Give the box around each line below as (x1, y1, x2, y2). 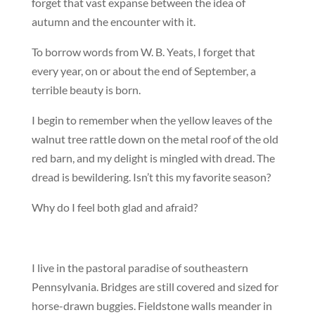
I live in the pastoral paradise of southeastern (31, 260, 248, 274)
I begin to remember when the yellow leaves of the (31, 112, 272, 127)
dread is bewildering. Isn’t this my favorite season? (31, 169, 271, 184)
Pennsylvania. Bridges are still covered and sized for (31, 279, 278, 293)
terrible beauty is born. (31, 82, 141, 96)
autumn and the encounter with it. (31, 14, 195, 28)
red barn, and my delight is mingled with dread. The (31, 150, 275, 165)
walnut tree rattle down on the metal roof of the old (31, 131, 278, 146)
